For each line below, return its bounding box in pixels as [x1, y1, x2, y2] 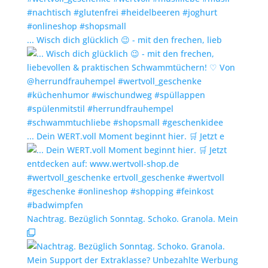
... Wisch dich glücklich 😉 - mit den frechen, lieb [26, 33, 222, 45]
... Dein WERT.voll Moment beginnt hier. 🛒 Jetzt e [26, 130, 224, 142]
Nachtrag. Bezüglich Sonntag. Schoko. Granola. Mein [26, 212, 238, 224]
